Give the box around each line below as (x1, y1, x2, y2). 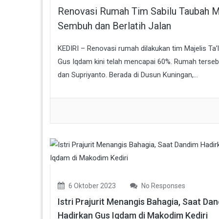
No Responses (140, 181, 185, 190)
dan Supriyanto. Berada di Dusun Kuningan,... (58, 70, 198, 79)
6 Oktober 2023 (67, 181, 116, 190)
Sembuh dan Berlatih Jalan (58, 20, 176, 32)
